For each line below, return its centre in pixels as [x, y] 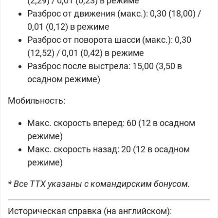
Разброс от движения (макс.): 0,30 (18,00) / [114, 13]
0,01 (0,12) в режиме [68, 27]
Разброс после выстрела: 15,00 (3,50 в [105, 66]
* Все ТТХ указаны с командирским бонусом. [99, 184]
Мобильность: [36, 100]
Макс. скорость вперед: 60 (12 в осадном [111, 123]
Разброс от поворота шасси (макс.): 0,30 [109, 40]
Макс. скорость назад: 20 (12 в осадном [109, 149]
